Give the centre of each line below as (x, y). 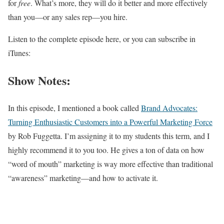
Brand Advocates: (169, 107)
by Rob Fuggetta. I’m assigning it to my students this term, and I (109, 135)
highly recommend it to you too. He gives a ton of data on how (106, 149)
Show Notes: (39, 80)
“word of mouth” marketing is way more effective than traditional (110, 163)
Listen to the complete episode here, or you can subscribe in (102, 39)
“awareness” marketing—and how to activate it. (83, 177)
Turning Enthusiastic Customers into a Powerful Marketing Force (110, 121)
